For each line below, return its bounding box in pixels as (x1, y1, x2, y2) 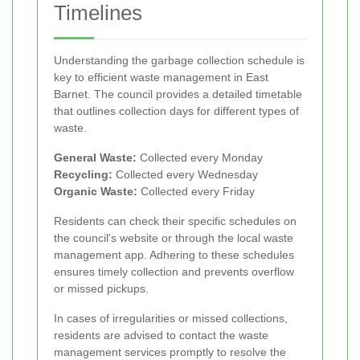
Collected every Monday (137, 151, 263, 165)
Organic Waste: (54, 185, 137, 198)
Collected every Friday (137, 185, 255, 198)
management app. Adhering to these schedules (54, 248, 294, 262)
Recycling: (54, 168, 112, 182)
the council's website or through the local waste (54, 231, 293, 245)
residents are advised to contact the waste (54, 329, 268, 342)
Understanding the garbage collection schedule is (54, 54, 305, 67)
